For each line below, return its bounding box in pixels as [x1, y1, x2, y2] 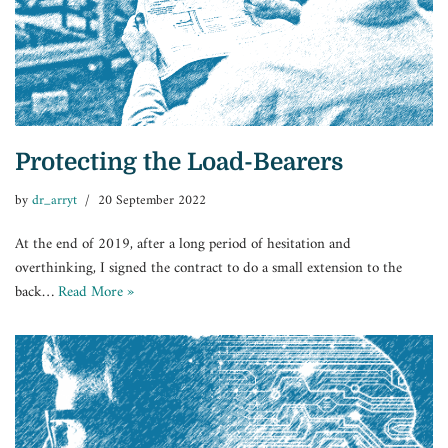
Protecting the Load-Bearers [15, 148, 343, 177]
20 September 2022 [98, 189, 206, 214]
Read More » [58, 279, 134, 307]
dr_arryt [32, 189, 77, 214]
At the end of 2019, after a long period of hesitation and [15, 231, 351, 259]
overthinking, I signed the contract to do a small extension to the [15, 255, 402, 283]
